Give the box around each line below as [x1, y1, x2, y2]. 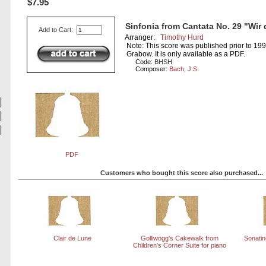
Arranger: [125, 33, 161, 42]
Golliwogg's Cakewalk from [141, 234, 219, 242]
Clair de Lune [53, 234, 91, 242]
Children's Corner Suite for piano [133, 241, 227, 249]
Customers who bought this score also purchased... [100, 169, 263, 176]
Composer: [135, 65, 170, 73]
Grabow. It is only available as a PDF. [126, 50, 246, 59]
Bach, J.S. [169, 65, 199, 73]
